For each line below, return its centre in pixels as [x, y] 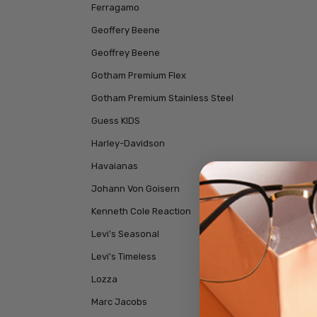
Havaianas [114, 166]
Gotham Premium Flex [138, 76]
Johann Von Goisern [135, 188]
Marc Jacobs [119, 301]
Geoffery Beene [125, 30]
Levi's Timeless [123, 256]
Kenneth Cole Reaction [141, 211]
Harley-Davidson [128, 143]
